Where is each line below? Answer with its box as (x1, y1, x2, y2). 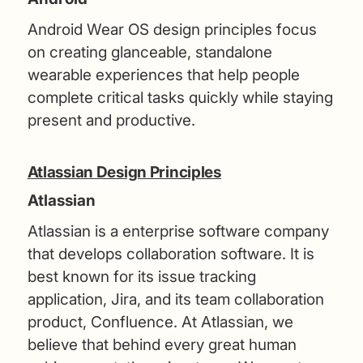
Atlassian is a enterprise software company (27, 221, 329, 241)
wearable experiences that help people (27, 65, 300, 84)
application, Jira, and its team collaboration (27, 289, 324, 309)
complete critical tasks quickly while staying (27, 88, 333, 107)
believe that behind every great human (27, 335, 297, 354)
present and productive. (27, 110, 195, 130)
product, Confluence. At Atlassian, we (27, 312, 293, 331)
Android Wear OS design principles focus (27, 19, 317, 39)
